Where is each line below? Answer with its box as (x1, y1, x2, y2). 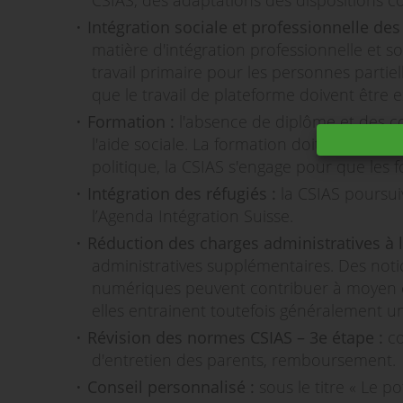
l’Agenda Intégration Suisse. (92, 205, 293, 227)
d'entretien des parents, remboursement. (92, 349, 396, 371)
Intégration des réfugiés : (87, 183, 281, 204)
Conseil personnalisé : (87, 376, 259, 398)
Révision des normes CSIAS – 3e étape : (87, 327, 388, 348)
